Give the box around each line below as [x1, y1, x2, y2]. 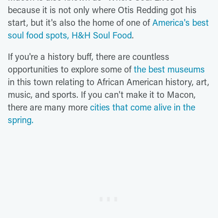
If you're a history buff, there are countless [8, 51, 169, 63]
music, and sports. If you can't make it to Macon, [8, 89, 196, 101]
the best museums [134, 63, 205, 75]
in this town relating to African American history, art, [8, 76, 209, 88]
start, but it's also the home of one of [8, 17, 152, 29]
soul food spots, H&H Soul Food [8, 29, 132, 41]
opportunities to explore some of [8, 63, 134, 75]
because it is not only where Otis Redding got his [8, 4, 197, 16]
